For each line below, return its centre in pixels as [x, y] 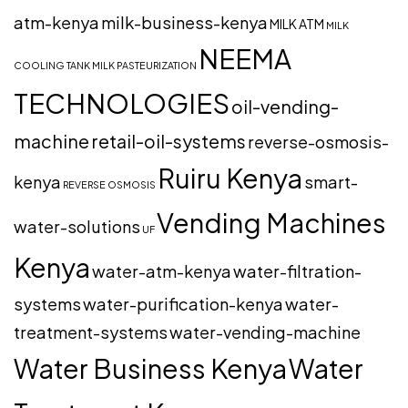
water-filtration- [297, 271]
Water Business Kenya [150, 368]
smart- [331, 182]
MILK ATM [297, 24]
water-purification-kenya [183, 304]
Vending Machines [271, 223]
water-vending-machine [265, 332]
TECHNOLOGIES [122, 104]
